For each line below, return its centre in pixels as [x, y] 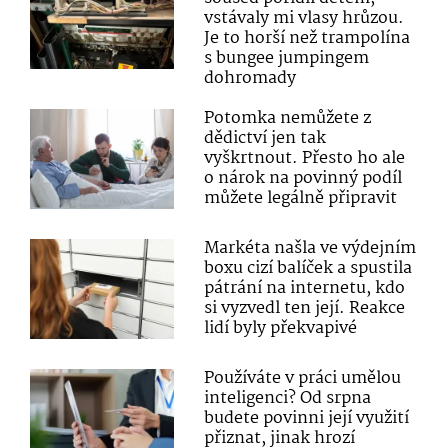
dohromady [250, 78]
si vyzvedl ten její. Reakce [305, 308]
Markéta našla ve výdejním [310, 248]
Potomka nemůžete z [288, 118]
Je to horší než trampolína [307, 38]
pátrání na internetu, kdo [305, 288]
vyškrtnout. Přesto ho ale [305, 158]
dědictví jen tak [265, 138]
